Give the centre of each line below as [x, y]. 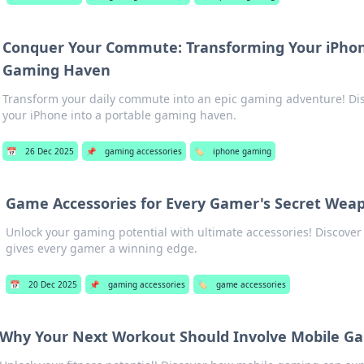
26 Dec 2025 [49, 151]
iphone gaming [242, 151]
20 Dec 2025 [52, 284]
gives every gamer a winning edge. [101, 248]
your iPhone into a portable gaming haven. [119, 115]
